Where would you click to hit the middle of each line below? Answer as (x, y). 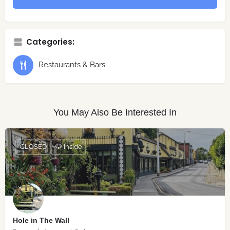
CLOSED (33, 147)
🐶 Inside (69, 147)
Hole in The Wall (41, 220)
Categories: (50, 42)
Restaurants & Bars (72, 65)
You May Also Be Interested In (115, 112)
